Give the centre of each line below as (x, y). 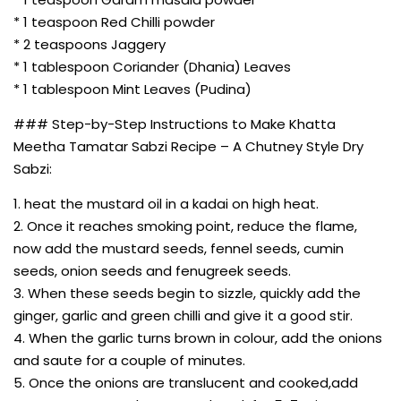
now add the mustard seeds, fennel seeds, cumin (179, 248)
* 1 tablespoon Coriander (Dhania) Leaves (152, 66)
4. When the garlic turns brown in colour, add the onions (198, 337)
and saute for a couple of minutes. (129, 360)
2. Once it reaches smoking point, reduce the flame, (185, 226)
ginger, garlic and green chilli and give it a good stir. (183, 315)
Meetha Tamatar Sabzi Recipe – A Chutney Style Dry (188, 146)
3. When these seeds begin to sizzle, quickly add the (187, 293)
